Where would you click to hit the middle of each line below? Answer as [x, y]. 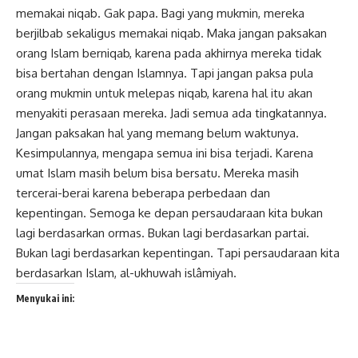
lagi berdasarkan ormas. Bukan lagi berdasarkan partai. [163, 233]
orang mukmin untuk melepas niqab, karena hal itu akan [164, 93]
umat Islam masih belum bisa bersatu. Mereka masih [157, 173]
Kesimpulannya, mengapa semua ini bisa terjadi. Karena [165, 153]
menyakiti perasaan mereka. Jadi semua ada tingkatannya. [171, 113]
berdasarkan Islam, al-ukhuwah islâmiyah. [126, 273]
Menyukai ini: [45, 299]
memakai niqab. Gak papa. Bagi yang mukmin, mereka [160, 14]
